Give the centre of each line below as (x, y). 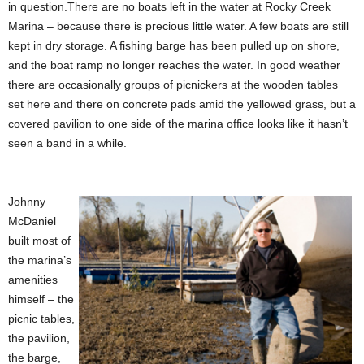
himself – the (41, 299)
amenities (33, 279)
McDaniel (32, 221)
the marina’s (40, 260)
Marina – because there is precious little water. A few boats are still (178, 26)
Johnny (27, 201)
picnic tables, (41, 318)
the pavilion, (39, 338)
